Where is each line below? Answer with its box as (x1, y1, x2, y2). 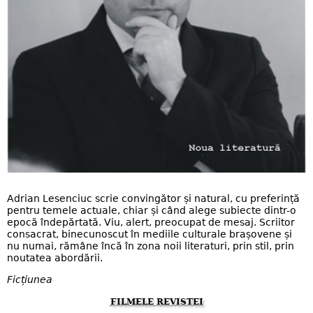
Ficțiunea (7, 274, 52, 286)
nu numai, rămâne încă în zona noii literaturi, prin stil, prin (7, 240, 294, 252)
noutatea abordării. (7, 252, 103, 263)
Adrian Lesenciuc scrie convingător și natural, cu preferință (7, 192, 300, 204)
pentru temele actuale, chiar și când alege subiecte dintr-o (7, 204, 296, 216)
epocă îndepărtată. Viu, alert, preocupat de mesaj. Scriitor (7, 216, 295, 228)
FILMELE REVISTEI (110, 297, 203, 307)
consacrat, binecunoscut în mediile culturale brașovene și (7, 228, 292, 240)
